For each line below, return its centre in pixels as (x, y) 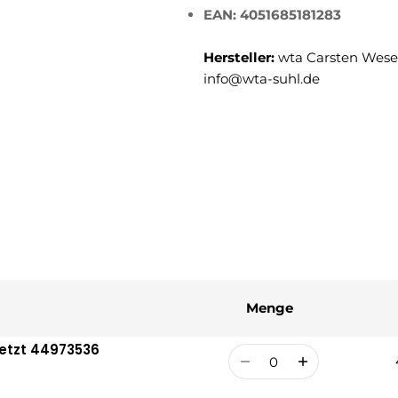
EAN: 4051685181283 (272, 15)
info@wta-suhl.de (262, 79)
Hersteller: (241, 57)
